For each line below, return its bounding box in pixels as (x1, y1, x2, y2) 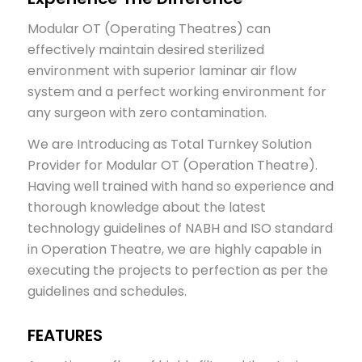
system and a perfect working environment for (27, 82, 326, 101)
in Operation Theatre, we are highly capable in (27, 240, 322, 259)
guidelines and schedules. (27, 282, 187, 301)
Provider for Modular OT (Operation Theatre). (27, 156, 318, 175)
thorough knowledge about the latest (27, 198, 266, 217)
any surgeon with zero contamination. (27, 103, 267, 122)
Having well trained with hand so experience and (27, 177, 334, 196)
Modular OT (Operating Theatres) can (27, 19, 271, 38)
